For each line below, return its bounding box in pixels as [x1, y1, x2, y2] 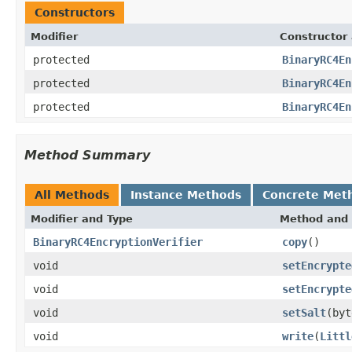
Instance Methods [130, 188, 241, 201]
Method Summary [24, 147, 150, 163]
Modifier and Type [31, 212, 133, 225]
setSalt [282, 306, 326, 319]
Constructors [35, 5, 115, 19]
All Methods [35, 188, 109, 201]
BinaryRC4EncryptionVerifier [33, 235, 203, 248]
